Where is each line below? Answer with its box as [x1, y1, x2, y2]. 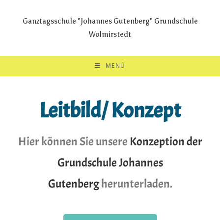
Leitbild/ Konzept [39, 97, 181, 124]
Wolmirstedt [89, 30, 131, 39]
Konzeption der [129, 134, 202, 149]
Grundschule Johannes [57, 155, 163, 170]
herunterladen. [99, 176, 172, 191]
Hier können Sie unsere [18, 134, 130, 149]
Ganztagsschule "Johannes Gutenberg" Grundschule [22, 17, 198, 26]
